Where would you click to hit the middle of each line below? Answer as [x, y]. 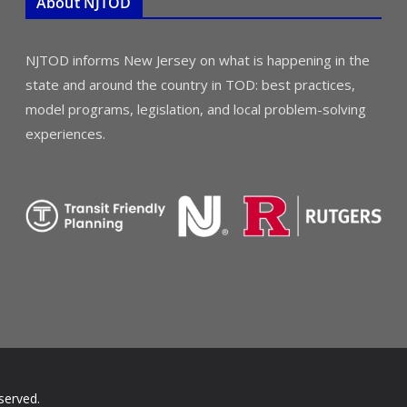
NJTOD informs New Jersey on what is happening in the [197, 60]
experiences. [65, 134]
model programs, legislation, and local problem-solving [195, 109]
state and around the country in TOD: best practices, [190, 84]
